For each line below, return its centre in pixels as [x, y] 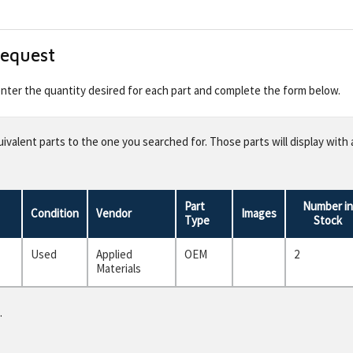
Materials [119, 268]
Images [259, 213]
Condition [55, 213]
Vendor [114, 213]
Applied [114, 254]
